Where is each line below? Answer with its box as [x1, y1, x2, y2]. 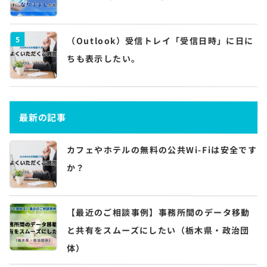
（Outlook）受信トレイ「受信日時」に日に [67, 34, 254, 47]
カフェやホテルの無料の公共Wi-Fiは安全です [66, 143, 257, 156]
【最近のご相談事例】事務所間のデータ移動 [66, 206, 250, 219]
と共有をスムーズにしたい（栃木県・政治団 [66, 223, 250, 237]
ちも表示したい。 [67, 52, 141, 64]
